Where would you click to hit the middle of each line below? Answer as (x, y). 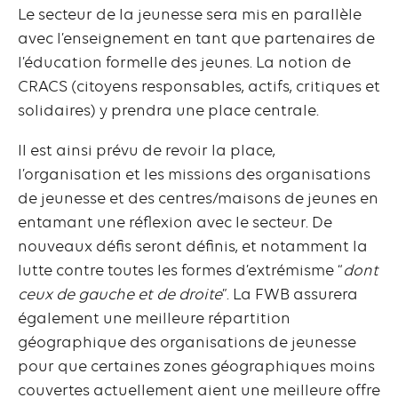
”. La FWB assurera (290, 295)
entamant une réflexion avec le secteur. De (175, 223)
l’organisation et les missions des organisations (194, 175)
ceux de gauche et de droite (120, 295)
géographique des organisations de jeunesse (187, 342)
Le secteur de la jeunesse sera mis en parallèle (190, 15)
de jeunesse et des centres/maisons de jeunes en (198, 199)
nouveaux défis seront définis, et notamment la (193, 247)
